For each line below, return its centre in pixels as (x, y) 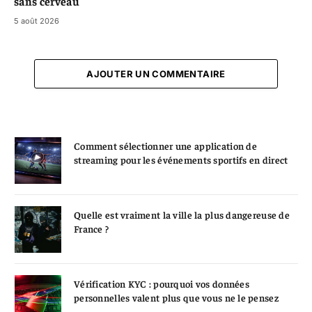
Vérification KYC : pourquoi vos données (162, 283)
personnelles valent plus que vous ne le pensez (176, 297)
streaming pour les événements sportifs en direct (181, 159)
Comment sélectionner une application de (165, 145)
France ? (92, 228)
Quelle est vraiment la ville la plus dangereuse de (182, 214)
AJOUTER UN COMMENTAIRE (156, 73)
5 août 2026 (37, 21)
